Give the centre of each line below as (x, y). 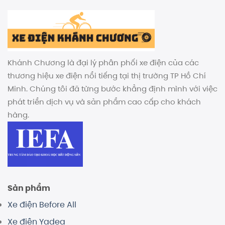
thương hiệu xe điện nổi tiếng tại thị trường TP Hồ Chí (107, 75)
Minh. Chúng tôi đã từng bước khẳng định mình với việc (113, 88)
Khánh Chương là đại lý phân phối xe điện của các (103, 62)
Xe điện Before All (42, 204)
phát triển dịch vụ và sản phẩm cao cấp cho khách (104, 101)
